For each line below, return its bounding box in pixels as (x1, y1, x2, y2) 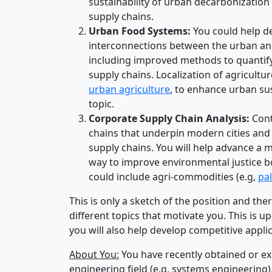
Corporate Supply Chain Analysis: (89, 112, 250, 126)
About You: (69, 248, 119, 262)
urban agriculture (89, 83, 170, 97)
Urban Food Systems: (89, 24, 193, 38)
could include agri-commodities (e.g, (89, 170, 258, 184)
